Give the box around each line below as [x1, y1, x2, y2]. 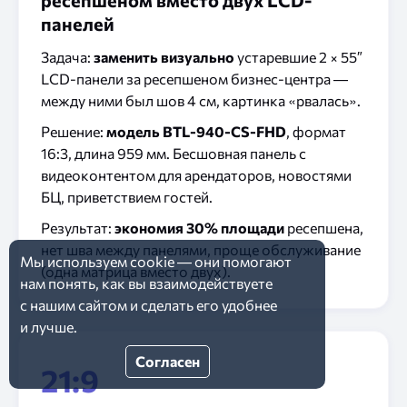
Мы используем [20, 253, 130, 270]
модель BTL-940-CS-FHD [106, 122, 286, 140]
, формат [286, 122, 346, 140]
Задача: [41, 47, 94, 65]
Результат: [41, 218, 114, 236]
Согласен [134, 352, 200, 370]
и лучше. [20, 318, 77, 335]
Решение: [41, 122, 106, 140]
